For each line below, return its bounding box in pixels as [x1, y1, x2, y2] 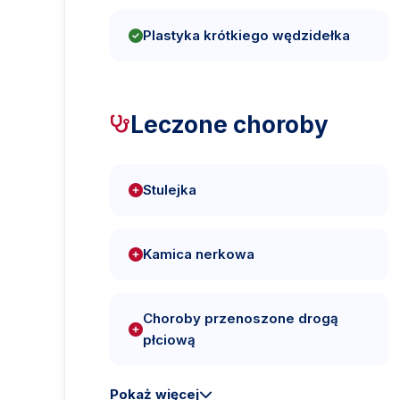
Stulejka [143, 180, 196, 198]
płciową [143, 330, 196, 348]
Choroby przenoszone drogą [143, 309, 338, 327]
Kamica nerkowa [143, 245, 254, 262]
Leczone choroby [130, 110, 329, 138]
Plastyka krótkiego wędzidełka [143, 26, 350, 44]
